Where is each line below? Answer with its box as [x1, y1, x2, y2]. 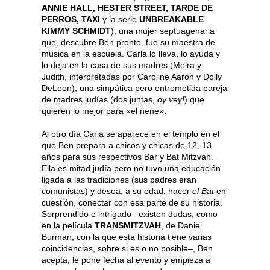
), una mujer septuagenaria [111, 25, 215, 36]
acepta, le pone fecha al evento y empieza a [42, 254, 210, 265]
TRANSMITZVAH [95, 220, 161, 230]
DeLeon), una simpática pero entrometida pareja [42, 83, 227, 93]
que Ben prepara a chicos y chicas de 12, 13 [42, 140, 212, 150]
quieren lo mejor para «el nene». [42, 105, 166, 116]
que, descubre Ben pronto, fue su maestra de [42, 37, 215, 47]
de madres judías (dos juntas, [42, 94, 157, 104]
